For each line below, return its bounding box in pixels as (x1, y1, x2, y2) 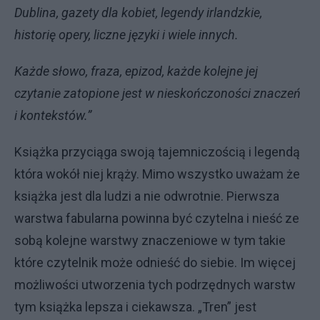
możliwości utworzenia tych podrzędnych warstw (14, 277, 296, 293)
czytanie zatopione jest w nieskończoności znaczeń (14, 86, 301, 101)
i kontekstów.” (14, 108, 91, 124)
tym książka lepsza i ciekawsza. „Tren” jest (14, 299, 256, 315)
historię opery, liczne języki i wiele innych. (14, 27, 239, 43)
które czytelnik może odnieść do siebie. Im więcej (14, 255, 296, 271)
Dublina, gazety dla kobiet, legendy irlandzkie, (14, 5, 262, 21)
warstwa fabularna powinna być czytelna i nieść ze (14, 211, 299, 226)
